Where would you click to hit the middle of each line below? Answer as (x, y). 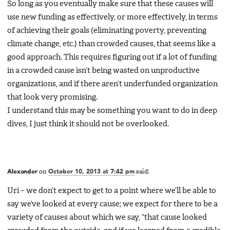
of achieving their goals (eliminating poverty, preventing (107, 31)
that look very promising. (52, 97)
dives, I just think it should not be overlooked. (88, 124)
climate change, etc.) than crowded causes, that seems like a (111, 44)
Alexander (22, 172)
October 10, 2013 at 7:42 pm (91, 172)
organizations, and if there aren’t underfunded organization (112, 84)
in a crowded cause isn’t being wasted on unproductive (103, 71)
